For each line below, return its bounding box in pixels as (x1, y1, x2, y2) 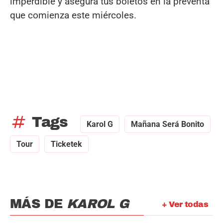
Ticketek (51, 139, 82, 149)
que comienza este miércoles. (10, 9, 136, 21)
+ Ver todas (161, 200, 208, 209)
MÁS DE (10, 197, 67, 211)
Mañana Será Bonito (131, 119, 204, 129)
